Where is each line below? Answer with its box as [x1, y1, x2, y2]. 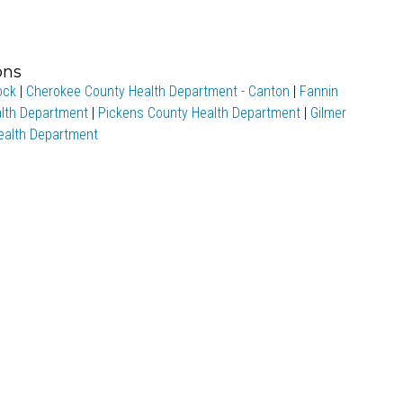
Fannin [299, 83, 338, 100]
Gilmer [309, 104, 346, 121]
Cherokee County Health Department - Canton [25, 83, 290, 100]
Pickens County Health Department [97, 104, 300, 121]
